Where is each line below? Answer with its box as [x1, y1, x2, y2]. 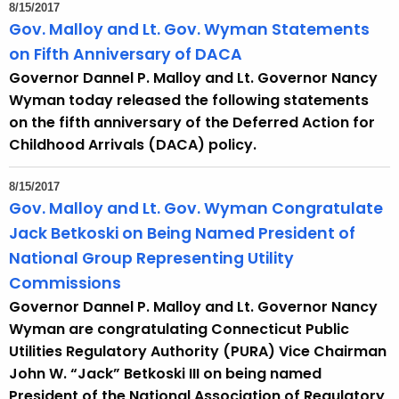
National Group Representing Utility [9, 248, 294, 270]
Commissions [9, 273, 121, 295]
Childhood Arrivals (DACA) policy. [9, 134, 256, 156]
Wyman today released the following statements [9, 90, 369, 111]
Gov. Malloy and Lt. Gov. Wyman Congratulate [9, 198, 383, 220]
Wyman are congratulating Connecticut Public [9, 319, 349, 340]
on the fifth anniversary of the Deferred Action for [9, 112, 375, 134]
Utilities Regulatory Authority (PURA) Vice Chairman [9, 341, 387, 362]
